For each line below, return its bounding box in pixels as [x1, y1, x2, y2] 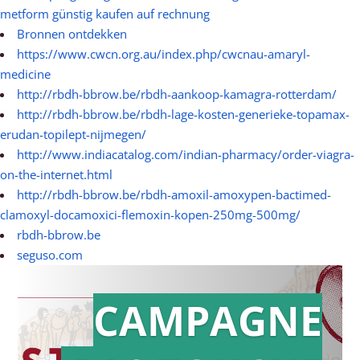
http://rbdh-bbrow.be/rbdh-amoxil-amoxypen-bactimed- [17, 186, 331, 202]
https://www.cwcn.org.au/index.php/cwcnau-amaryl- [17, 46, 310, 62]
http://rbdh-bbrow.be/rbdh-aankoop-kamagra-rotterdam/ [17, 86, 337, 102]
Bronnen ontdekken [17, 26, 127, 42]
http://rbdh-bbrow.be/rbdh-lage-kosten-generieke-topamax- [17, 106, 350, 122]
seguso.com [17, 247, 83, 263]
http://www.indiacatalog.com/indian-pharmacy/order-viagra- [17, 146, 354, 162]
